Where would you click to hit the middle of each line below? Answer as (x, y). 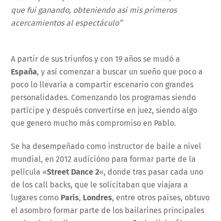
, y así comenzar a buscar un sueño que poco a (120, 72)
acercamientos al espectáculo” (67, 23)
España (24, 72)
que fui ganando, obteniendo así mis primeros (94, 10)
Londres (98, 197)
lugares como (36, 197)
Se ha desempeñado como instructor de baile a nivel (106, 146)
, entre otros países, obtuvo (161, 197)
